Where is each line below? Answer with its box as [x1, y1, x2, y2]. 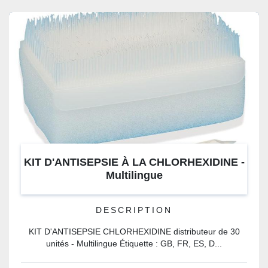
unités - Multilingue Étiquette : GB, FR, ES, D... [46, 239, 222, 248]
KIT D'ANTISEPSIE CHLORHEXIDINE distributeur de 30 [28, 227, 240, 236]
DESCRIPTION [96, 206, 172, 215]
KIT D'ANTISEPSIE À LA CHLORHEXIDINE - [23, 156, 245, 168]
